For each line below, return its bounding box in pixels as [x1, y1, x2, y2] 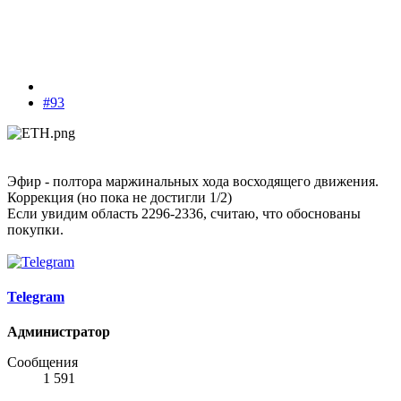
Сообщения [7, 354, 78, 371]
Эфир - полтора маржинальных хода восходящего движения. [7, 173, 379, 189]
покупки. [7, 221, 64, 237]
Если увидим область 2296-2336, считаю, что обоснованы [7, 205, 361, 221]
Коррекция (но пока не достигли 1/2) [7, 189, 232, 205]
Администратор [7, 324, 110, 340]
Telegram [7, 289, 64, 305]
